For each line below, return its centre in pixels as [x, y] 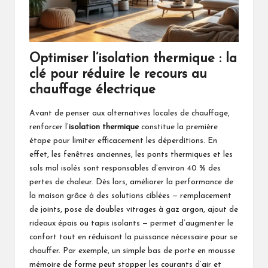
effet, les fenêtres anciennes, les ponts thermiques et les [131, 155]
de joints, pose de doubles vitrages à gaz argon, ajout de [134, 210]
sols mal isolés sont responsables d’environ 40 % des [125, 169]
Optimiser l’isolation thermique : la [133, 59]
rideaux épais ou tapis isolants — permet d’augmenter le [131, 224]
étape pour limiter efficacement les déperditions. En [123, 141]
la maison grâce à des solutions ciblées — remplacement [130, 196]
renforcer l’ [49, 127]
